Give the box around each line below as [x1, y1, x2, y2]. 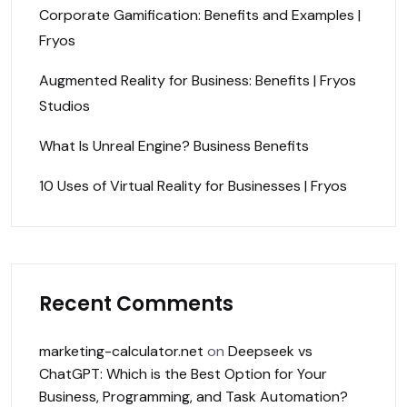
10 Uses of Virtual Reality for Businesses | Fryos [39, 175, 347, 195]
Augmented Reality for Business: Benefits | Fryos [39, 70, 356, 90]
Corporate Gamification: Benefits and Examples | [39, 5, 361, 25]
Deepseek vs [228, 341, 313, 361]
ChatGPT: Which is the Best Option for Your [39, 363, 327, 383]
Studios [39, 95, 90, 115]
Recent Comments [39, 289, 233, 318]
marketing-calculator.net [39, 341, 203, 361]
